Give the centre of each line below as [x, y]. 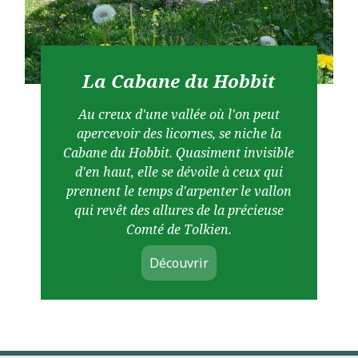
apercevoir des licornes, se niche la [179, 134]
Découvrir [179, 263]
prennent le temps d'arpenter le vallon [179, 191]
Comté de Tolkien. [179, 230]
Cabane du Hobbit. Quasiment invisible [179, 153]
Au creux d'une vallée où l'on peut [179, 115]
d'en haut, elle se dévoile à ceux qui [179, 172]
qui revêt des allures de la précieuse [179, 211]
